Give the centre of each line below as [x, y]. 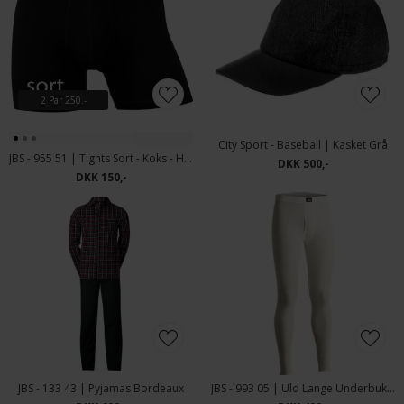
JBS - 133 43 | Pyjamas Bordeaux [101, 388]
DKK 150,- [101, 177]
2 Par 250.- [63, 100]
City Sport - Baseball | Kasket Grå [303, 145]
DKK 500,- [303, 164]
